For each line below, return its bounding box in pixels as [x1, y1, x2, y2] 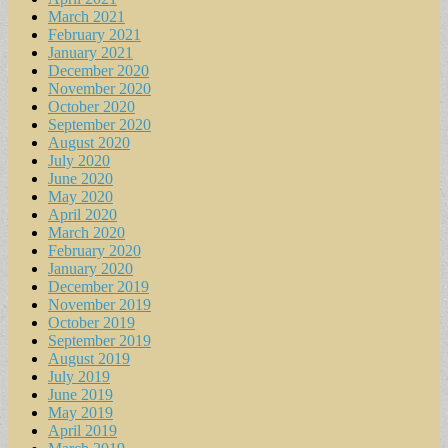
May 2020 [48, 187, 113, 205]
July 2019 [48, 367, 110, 385]
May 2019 [48, 403, 113, 421]
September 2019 [48, 331, 151, 349]
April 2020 [48, 205, 117, 223]
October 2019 [48, 313, 135, 331]
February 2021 [48, 25, 141, 43]
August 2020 [48, 133, 130, 151]
